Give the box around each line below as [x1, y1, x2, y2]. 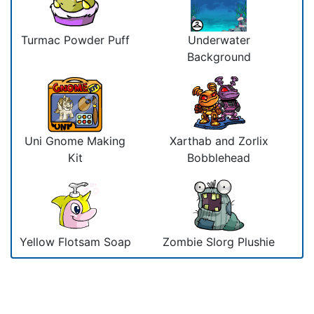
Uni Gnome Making [25, 133, 125, 148]
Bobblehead [187, 150, 250, 165]
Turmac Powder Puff [20, 32, 130, 47]
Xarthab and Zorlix [169, 133, 268, 148]
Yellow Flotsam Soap [19, 234, 131, 249]
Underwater [187, 32, 250, 47]
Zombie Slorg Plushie [163, 234, 275, 249]
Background [186, 49, 251, 64]
